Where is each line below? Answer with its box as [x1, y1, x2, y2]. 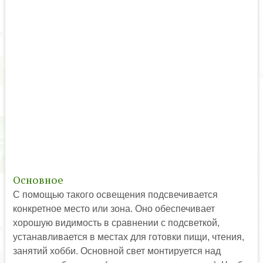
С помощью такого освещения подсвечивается [12, 189, 218, 200]
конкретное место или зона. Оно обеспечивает [12, 203, 215, 214]
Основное [12, 173, 63, 187]
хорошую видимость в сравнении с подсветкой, [12, 217, 220, 228]
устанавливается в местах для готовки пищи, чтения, [12, 231, 244, 242]
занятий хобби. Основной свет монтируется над [12, 245, 221, 256]
